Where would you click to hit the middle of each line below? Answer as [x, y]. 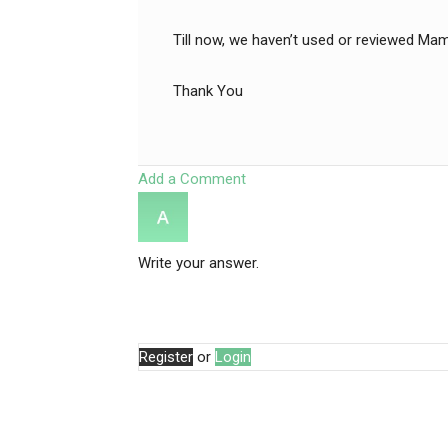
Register [166, 357]
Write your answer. [198, 263]
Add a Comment [192, 179]
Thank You [208, 91]
